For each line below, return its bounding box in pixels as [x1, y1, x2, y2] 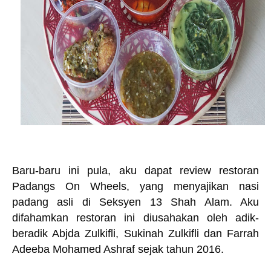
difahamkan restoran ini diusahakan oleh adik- [12, 212, 259, 224]
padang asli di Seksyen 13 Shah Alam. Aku [12, 196, 259, 208]
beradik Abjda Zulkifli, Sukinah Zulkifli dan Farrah [12, 227, 259, 240]
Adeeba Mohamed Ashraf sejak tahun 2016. [12, 243, 227, 255]
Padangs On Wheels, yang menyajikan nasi [12, 180, 259, 192]
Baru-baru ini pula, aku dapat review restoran [12, 165, 259, 177]
